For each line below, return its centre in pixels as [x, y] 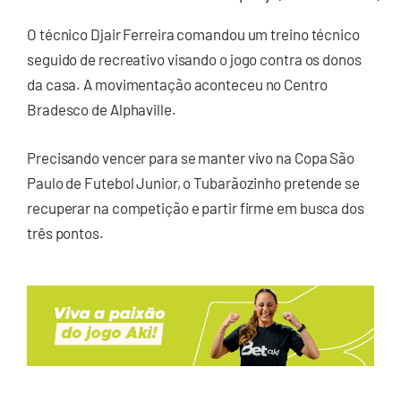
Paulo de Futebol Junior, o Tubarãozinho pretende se [193, 182]
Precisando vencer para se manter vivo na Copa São [191, 157]
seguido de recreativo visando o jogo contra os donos [194, 60]
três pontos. [65, 232]
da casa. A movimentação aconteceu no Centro [177, 85]
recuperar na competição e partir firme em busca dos [196, 207]
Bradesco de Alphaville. [102, 110]
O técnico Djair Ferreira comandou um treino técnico [193, 34]
